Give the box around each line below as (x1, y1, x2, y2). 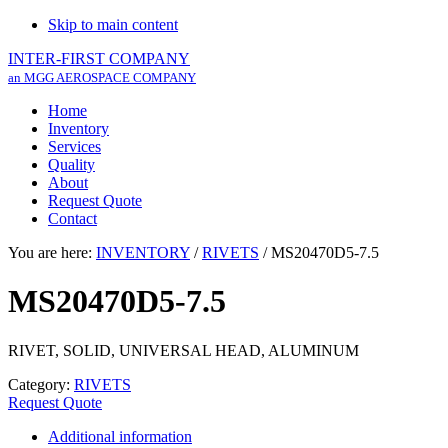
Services (48, 138, 101, 155)
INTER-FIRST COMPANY (8, 50, 190, 67)
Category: (8, 375, 74, 393)
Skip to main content (48, 16, 178, 33)
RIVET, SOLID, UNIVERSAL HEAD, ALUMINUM (8, 341, 359, 359)
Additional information (48, 427, 192, 445)
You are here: (8, 244, 96, 261)
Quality (48, 156, 95, 173)
